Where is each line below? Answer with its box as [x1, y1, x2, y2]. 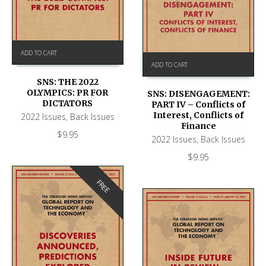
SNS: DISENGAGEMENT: [147, 88, 250, 99]
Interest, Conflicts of [153, 109, 244, 121]
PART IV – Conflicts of [151, 99, 246, 110]
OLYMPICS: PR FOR [27, 87, 109, 98]
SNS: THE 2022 [36, 76, 99, 87]
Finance [180, 120, 216, 131]
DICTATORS [42, 97, 93, 109]
